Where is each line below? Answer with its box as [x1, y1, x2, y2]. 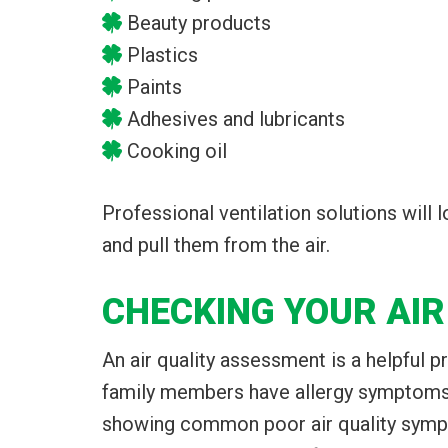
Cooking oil [127, 139, 227, 163]
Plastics [127, 43, 198, 67]
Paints [127, 75, 182, 99]
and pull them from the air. [102, 233, 330, 257]
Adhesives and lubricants [127, 107, 345, 131]
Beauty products [127, 11, 271, 35]
